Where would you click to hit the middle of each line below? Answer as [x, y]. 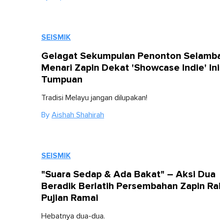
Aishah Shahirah [78, 115]
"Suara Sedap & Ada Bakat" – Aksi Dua [128, 174]
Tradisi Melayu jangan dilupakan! [94, 98]
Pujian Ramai [70, 198]
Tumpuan [62, 80]
